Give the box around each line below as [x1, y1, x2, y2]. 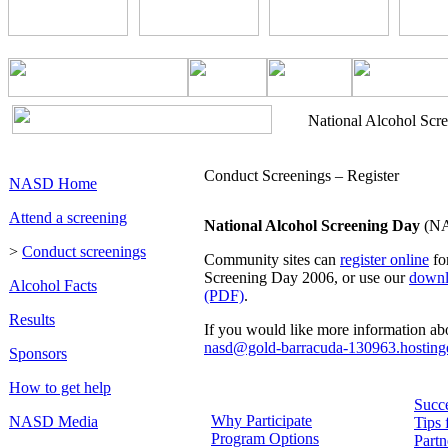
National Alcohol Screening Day [204, 216, 420, 234]
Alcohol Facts [9, 276, 97, 294]
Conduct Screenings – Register [204, 166, 399, 184]
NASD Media [9, 412, 98, 430]
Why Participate [211, 411, 312, 429]
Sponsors [9, 344, 67, 362]
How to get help [9, 378, 111, 396]
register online [340, 250, 429, 268]
